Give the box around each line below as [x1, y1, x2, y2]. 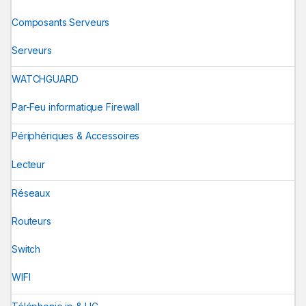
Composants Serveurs [12, 16, 110, 28]
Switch [12, 243, 41, 255]
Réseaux [12, 186, 51, 199]
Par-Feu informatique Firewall [12, 101, 139, 113]
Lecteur [12, 158, 46, 170]
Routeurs [12, 214, 51, 227]
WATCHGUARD [12, 73, 79, 85]
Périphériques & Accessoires [12, 130, 140, 142]
